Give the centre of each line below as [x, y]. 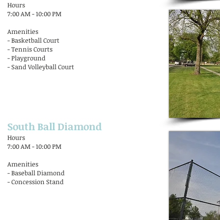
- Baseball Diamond [36, 173]
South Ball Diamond [55, 126]
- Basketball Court [33, 40]
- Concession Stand [36, 182]
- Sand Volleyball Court [41, 67]
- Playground [27, 58]
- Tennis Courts [30, 49]
